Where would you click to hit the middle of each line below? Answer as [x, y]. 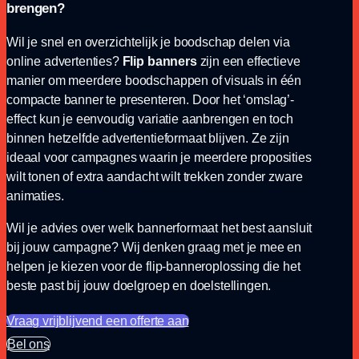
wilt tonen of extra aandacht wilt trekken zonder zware [155, 176]
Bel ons [28, 344]
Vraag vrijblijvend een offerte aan [98, 321]
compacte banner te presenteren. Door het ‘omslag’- [150, 99]
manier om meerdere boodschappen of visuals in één [154, 80]
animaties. [35, 196]
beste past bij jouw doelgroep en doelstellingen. [139, 285]
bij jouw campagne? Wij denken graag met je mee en [154, 247]
